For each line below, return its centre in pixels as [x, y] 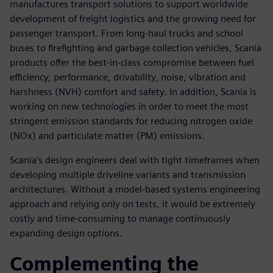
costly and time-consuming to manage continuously [120, 218]
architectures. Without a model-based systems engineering [135, 189]
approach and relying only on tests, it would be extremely [133, 204]
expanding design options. [66, 233]
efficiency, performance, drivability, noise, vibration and [128, 77]
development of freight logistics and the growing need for [133, 18]
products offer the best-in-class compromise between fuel [132, 62]
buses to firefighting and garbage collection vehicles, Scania [136, 48]
